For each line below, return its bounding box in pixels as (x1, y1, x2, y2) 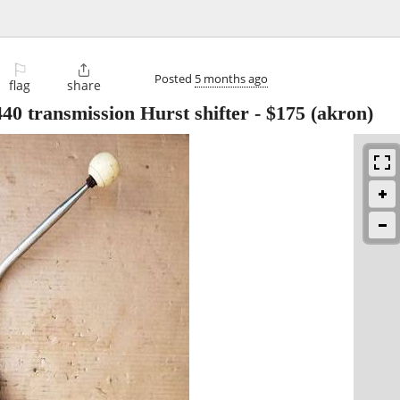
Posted (154, 70, 195, 87)
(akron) (305, 102, 373, 125)
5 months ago (195, 70, 268, 87)
